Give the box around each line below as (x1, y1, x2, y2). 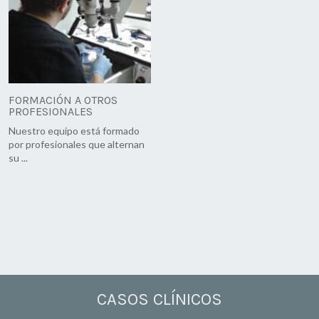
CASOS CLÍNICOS (97, 289, 222, 310)
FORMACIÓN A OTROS (9, 93, 117, 108)
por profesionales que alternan (9, 138, 145, 151)
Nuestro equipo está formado (9, 125, 140, 137)
